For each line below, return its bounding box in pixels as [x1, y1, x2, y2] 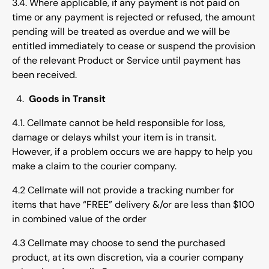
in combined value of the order [12, 213, 147, 226]
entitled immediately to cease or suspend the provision [12, 40, 255, 53]
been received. [12, 68, 77, 82]
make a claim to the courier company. [12, 160, 177, 173]
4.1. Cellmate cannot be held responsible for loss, [12, 116, 225, 130]
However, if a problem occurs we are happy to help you [12, 145, 253, 159]
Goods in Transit [29, 92, 106, 106]
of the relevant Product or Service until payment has [12, 54, 241, 67]
